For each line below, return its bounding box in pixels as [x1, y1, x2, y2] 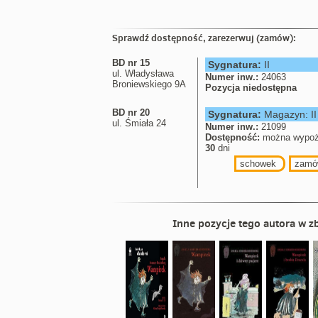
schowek [239, 158, 276, 169]
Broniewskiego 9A [112, 79, 186, 89]
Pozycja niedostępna [205, 82, 297, 93]
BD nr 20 [112, 107, 150, 118]
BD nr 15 [112, 57, 150, 68]
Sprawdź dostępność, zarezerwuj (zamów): [112, 31, 296, 44]
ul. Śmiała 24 [112, 118, 166, 128]
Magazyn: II [261, 109, 317, 120]
